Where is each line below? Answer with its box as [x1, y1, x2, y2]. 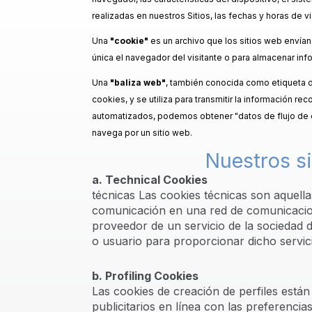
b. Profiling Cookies [92, 269, 198, 283]
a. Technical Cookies [92, 173, 208, 187]
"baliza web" [108, 77, 166, 88]
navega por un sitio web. [92, 127, 192, 138]
